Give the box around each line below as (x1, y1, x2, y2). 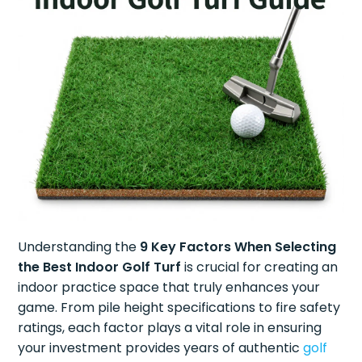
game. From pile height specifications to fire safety (18, 297, 341, 317)
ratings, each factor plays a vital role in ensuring (18, 318, 322, 337)
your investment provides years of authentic (18, 338, 304, 357)
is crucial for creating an (181, 257, 339, 276)
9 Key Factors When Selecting (140, 237, 337, 256)
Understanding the (18, 237, 141, 256)
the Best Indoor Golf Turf (18, 257, 182, 276)
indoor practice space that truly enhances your (18, 277, 321, 297)
